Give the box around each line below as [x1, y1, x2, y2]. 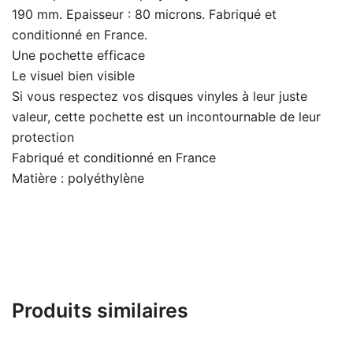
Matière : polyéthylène [12, 170, 144, 187]
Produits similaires [12, 299, 188, 323]
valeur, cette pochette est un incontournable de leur [12, 109, 321, 125]
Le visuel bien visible [12, 68, 135, 84]
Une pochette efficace [12, 47, 145, 64]
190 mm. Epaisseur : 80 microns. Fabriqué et [12, 6, 277, 23]
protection [12, 129, 74, 146]
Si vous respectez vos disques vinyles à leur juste [12, 88, 307, 105]
